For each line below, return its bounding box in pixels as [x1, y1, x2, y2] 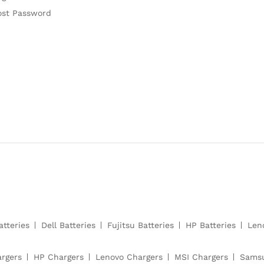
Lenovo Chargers [95, 252, 163, 262]
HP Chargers [34, 252, 84, 262]
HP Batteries [186, 220, 236, 230]
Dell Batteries [41, 220, 95, 230]
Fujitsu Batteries [107, 220, 174, 230]
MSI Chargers [174, 252, 228, 262]
